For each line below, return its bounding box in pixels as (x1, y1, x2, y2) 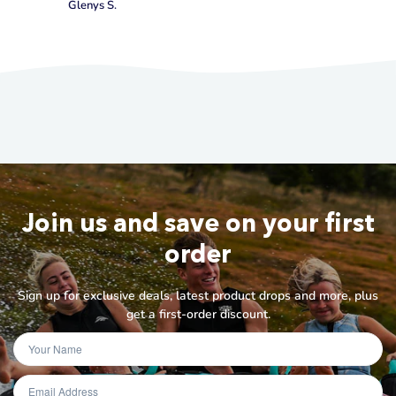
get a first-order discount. (126, 306, 270, 324)
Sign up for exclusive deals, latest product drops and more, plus (18, 287, 378, 305)
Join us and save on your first (21, 207, 375, 238)
